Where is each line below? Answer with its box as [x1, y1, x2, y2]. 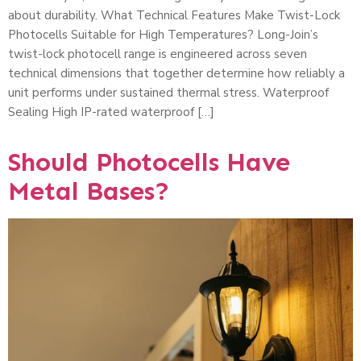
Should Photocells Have [8, 147, 290, 178]
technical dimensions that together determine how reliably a [8, 65, 345, 82]
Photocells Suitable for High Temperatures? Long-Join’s [8, 27, 318, 44]
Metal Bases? [8, 176, 170, 207]
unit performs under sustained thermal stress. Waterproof [8, 85, 329, 102]
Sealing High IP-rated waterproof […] [8, 104, 214, 121]
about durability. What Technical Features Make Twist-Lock [8, 7, 340, 24]
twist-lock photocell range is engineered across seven [8, 46, 307, 63]
